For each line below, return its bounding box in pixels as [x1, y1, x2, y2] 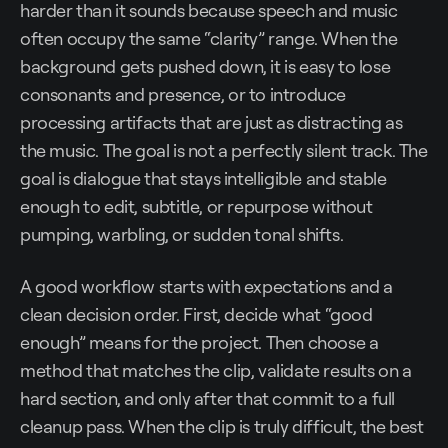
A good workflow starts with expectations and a [20, 275, 393, 298]
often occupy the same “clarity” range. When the [20, 27, 398, 50]
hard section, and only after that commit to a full [20, 387, 396, 410]
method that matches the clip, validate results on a [20, 359, 412, 382]
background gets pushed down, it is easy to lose [20, 55, 391, 78]
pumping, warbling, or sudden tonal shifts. [20, 223, 344, 246]
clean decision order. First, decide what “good [20, 303, 373, 326]
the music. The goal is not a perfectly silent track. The [20, 139, 428, 162]
